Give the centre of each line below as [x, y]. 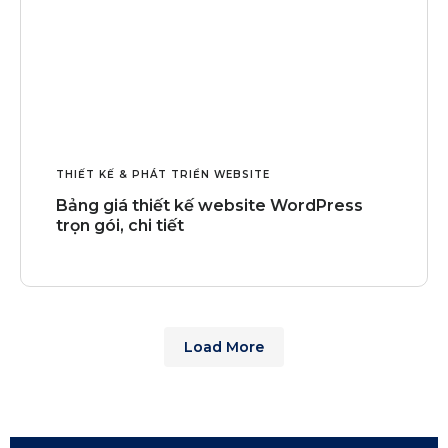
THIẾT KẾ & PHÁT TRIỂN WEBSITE [163, 174]
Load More [224, 346]
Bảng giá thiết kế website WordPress [209, 205]
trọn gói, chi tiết [120, 225]
